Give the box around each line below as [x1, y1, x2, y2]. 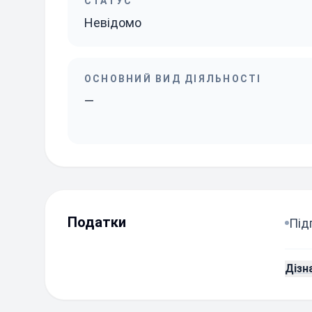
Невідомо [84, 15, 141, 30]
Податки [68, 214, 126, 231]
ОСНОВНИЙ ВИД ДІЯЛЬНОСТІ [84, 73, 262, 84]
